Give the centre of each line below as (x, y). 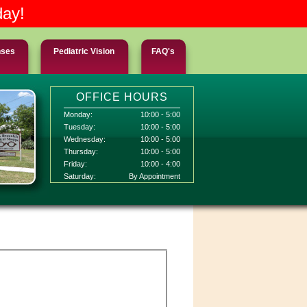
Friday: (75, 164)
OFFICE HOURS (122, 97)
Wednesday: (85, 139)
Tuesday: (79, 127)
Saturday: (80, 176)
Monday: (78, 114)
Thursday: (81, 151)
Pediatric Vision (84, 51)
